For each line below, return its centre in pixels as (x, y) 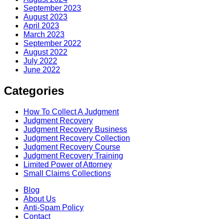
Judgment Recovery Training (73, 156)
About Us (40, 199)
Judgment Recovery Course (72, 147)
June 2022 (42, 70)
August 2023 (45, 17)
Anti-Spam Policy (54, 208)
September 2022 (52, 44)
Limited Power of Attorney (68, 165)
